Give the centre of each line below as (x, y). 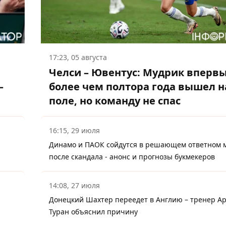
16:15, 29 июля (74, 131)
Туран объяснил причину (93, 212)
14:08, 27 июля (74, 186)
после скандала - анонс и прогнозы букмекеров (132, 157)
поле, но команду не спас (115, 101)
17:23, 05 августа (78, 58)
